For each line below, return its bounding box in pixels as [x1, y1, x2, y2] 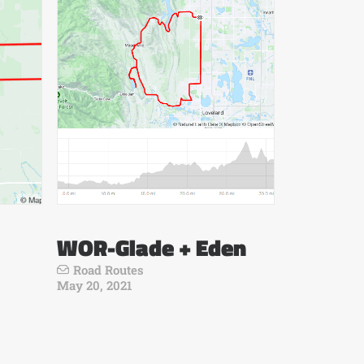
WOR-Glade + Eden [57, 230, 246, 265]
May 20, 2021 [57, 277, 132, 293]
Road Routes [73, 262, 144, 278]
